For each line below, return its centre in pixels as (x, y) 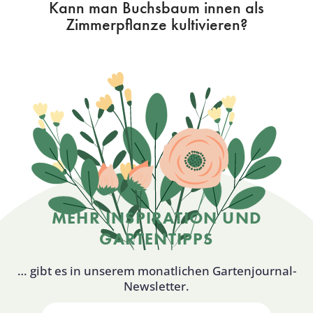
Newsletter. (156, 286)
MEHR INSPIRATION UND (156, 217)
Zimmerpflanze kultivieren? (156, 24)
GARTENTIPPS (156, 238)
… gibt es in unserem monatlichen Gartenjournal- (156, 270)
